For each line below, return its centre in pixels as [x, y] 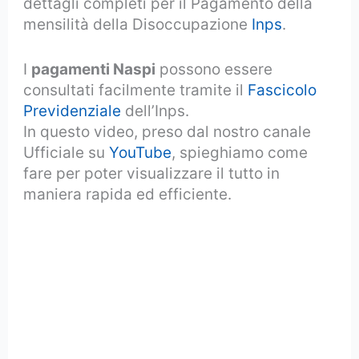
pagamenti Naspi [94, 70]
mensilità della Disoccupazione [138, 25]
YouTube [141, 153]
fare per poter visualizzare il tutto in [152, 174]
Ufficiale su [67, 153]
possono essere [214, 70]
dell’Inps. [155, 111]
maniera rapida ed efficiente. [128, 195]
